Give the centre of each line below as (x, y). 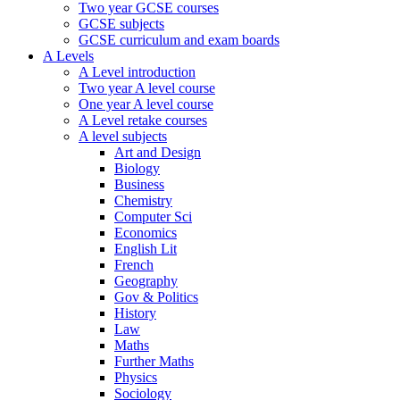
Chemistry (143, 200)
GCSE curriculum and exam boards (179, 40)
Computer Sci (153, 217)
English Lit (146, 249)
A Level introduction (137, 72)
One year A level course (146, 104)
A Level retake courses (143, 120)
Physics (136, 377)
